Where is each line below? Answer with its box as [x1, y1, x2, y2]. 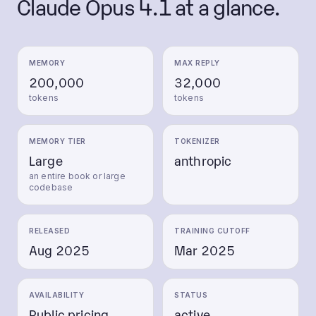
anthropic [174, 152, 232, 169]
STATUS [174, 291, 207, 299]
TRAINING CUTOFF [174, 226, 250, 235]
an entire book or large [29, 171, 126, 181]
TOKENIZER [174, 137, 220, 145]
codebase [29, 182, 73, 193]
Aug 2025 [29, 241, 90, 258]
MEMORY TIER [29, 137, 86, 145]
